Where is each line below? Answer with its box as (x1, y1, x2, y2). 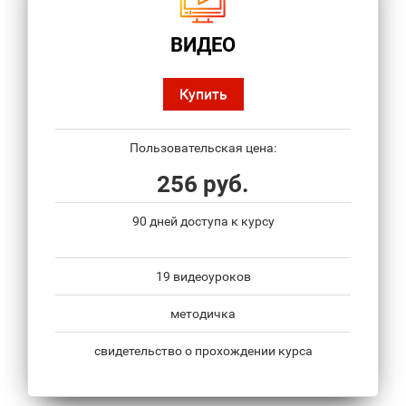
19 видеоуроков (155, 269, 251, 285)
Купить (179, 85, 227, 103)
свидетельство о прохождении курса (93, 343, 313, 359)
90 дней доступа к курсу (131, 214, 275, 229)
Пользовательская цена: (130, 140, 276, 156)
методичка (170, 306, 236, 322)
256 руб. (157, 170, 249, 198)
